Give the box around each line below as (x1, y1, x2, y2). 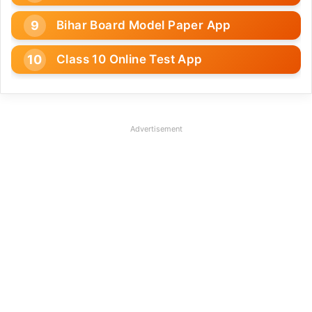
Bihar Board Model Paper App (56, 18, 231, 33)
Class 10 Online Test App (56, 52, 203, 67)
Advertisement (130, 124, 182, 134)
